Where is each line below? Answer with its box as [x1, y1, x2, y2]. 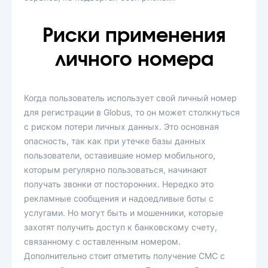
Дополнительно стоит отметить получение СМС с [24, 251, 225, 261]
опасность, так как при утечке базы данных [24, 136, 206, 146]
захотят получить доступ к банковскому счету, [24, 222, 217, 232]
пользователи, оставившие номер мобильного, [24, 150, 215, 160]
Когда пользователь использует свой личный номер [24, 93, 237, 103]
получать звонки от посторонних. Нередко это [24, 179, 214, 189]
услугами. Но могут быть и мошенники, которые [24, 208, 223, 218]
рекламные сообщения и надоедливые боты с [24, 193, 214, 203]
